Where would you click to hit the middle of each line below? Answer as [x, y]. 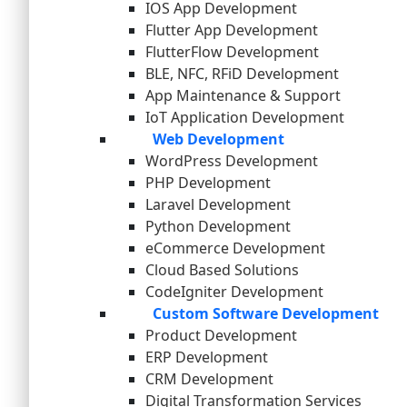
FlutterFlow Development [232, 52]
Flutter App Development [232, 30]
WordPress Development [232, 161]
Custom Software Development [266, 314]
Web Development [218, 139]
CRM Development [209, 379]
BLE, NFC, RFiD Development [242, 74]
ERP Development [207, 357]
